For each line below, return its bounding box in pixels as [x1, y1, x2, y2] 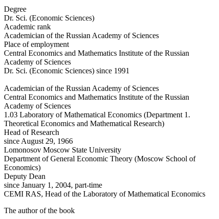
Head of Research [4, 128, 59, 136]
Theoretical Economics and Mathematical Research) [4, 119, 164, 128]
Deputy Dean [4, 172, 45, 180]
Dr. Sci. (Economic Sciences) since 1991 [4, 66, 130, 75]
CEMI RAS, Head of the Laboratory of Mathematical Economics [4, 189, 205, 198]
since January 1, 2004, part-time [4, 180, 102, 189]
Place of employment [4, 40, 69, 48]
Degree [4, 4, 26, 13]
